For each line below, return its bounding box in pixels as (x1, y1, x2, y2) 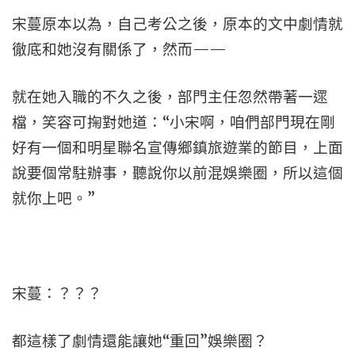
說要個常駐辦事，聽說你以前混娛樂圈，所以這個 (12, 164, 343, 182)
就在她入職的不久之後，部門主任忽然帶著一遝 (12, 88, 328, 106)
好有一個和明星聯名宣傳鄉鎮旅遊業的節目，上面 (12, 139, 343, 157)
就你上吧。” (12, 189, 95, 208)
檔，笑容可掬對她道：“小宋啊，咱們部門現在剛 (12, 113, 335, 132)
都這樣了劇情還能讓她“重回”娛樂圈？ (12, 332, 268, 350)
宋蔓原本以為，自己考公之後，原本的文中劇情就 (12, 15, 343, 33)
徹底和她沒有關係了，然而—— (12, 40, 227, 59)
